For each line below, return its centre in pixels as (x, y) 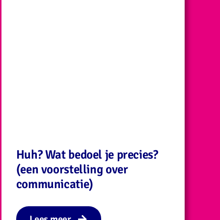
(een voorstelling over (72, 169)
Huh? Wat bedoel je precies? (87, 154)
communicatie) (55, 184)
